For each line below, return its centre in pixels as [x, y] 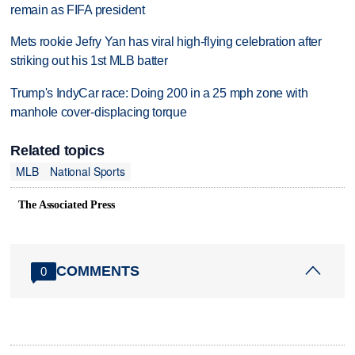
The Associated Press [67, 205]
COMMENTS [98, 271]
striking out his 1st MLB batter [89, 61]
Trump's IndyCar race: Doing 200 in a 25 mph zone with [159, 94]
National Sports [87, 172]
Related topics [57, 150]
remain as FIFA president [78, 10]
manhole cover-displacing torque [99, 113]
